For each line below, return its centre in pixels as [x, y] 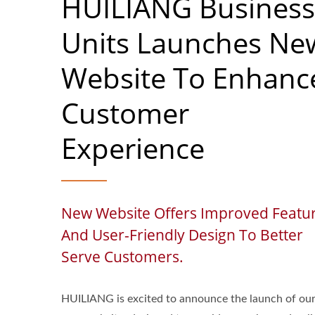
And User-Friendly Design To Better [182, 235]
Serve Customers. [122, 257]
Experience [133, 148]
